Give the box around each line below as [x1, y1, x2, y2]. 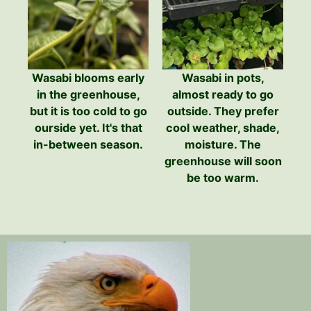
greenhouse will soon [164, 154, 282, 169]
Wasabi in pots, [181, 71, 264, 85]
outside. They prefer [167, 104, 279, 119]
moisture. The [185, 137, 261, 152]
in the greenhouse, [36, 87, 140, 102]
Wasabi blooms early [32, 71, 144, 85]
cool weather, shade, [166, 121, 280, 135]
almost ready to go [172, 87, 274, 102]
